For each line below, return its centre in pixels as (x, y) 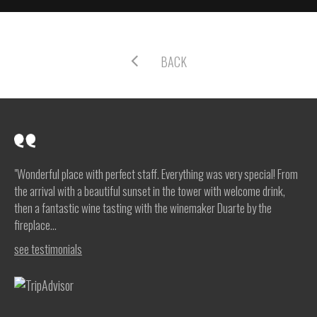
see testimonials (48, 249)
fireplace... (35, 225)
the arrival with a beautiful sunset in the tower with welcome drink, (150, 191)
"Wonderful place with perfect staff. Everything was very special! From (156, 174)
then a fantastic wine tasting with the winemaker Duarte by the (143, 208)
